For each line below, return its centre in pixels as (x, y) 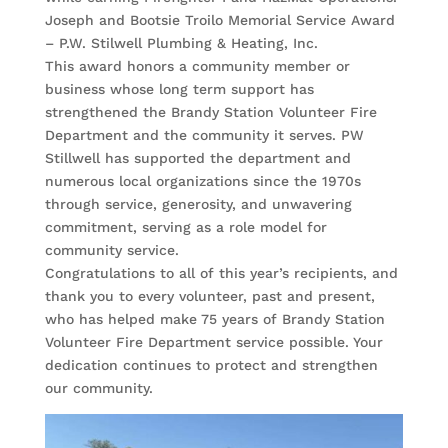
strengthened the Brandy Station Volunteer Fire (210, 112)
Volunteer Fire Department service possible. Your (213, 342)
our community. (98, 388)
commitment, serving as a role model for (185, 227)
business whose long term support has (179, 89)
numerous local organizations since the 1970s (202, 181)
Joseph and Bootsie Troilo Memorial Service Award (219, 20)
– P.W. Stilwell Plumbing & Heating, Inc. (181, 43)
